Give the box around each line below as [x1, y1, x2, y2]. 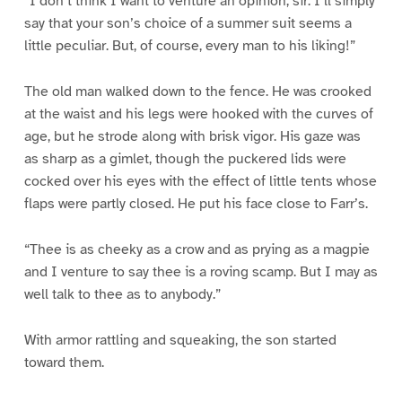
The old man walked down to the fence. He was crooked [23, 83, 371, 101]
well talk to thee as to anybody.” [23, 285, 221, 304]
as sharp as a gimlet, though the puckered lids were [23, 150, 346, 169]
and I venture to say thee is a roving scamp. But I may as [23, 263, 378, 282]
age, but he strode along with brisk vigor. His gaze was [23, 127, 361, 146]
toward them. [23, 354, 104, 372]
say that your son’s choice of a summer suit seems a [23, 14, 352, 33]
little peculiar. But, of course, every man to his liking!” [23, 37, 355, 56]
